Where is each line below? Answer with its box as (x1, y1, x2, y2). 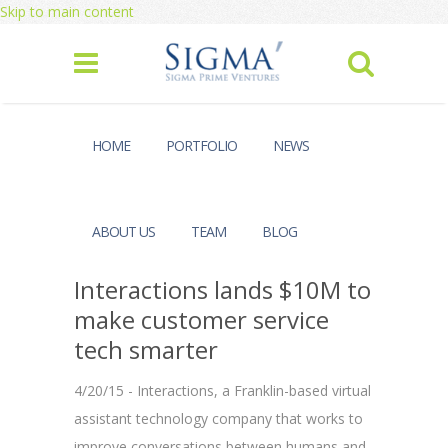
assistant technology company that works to (74, 409, 363, 428)
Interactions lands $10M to (74, 273, 371, 306)
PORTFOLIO (166, 136, 237, 155)
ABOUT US (92, 222, 155, 241)
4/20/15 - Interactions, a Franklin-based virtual (74, 381, 371, 400)
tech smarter (74, 333, 218, 366)
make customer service (74, 303, 329, 336)
